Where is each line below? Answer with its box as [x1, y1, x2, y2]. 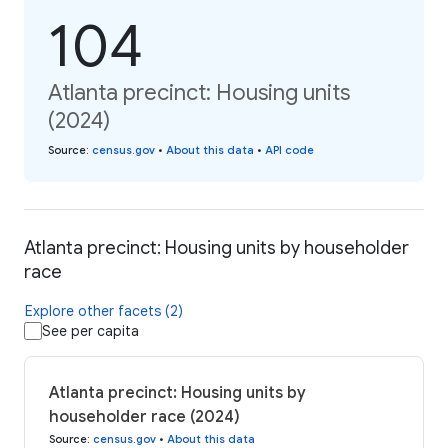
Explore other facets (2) [25, 301, 183, 320]
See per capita [42, 321, 139, 340]
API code [265, 143, 314, 158]
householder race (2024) [49, 406, 240, 427]
